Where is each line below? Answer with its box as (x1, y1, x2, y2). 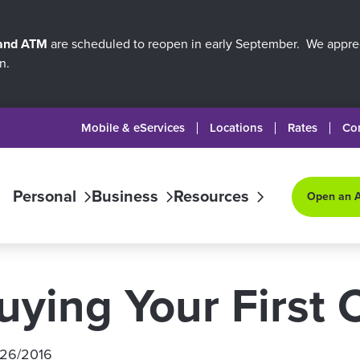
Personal (13, 183, 76, 208)
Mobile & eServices (81, 118, 185, 137)
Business (92, 183, 158, 208)
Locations (210, 118, 263, 137)
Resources (174, 183, 249, 208)
